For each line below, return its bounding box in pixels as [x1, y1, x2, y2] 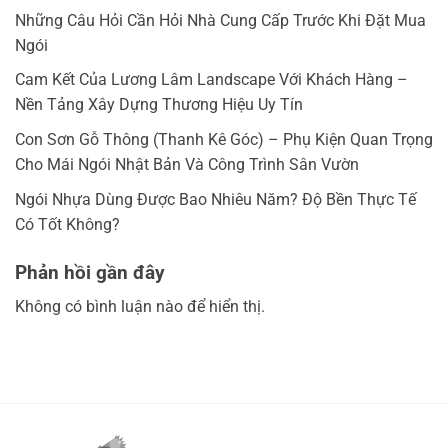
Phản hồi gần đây [15, 260, 165, 284]
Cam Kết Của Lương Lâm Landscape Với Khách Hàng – [15, 70, 408, 90]
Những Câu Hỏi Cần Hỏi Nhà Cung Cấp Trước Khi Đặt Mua [15, 10, 426, 30]
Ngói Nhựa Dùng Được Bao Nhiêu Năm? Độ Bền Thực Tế [15, 189, 416, 209]
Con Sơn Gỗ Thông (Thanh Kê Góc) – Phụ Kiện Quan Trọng [15, 130, 433, 150]
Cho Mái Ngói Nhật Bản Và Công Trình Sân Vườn [15, 155, 359, 175]
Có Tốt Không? [15, 214, 120, 234]
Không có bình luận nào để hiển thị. [15, 297, 265, 317]
